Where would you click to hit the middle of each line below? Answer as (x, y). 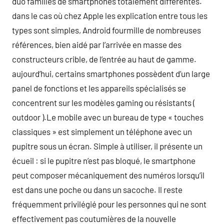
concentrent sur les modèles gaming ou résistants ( (103, 102)
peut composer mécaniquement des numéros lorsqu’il (108, 175)
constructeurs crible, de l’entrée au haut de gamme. (104, 59)
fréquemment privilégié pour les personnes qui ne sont (109, 204)
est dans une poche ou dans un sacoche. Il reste (97, 189)
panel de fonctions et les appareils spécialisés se (99, 88)
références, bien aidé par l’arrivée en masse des (97, 44)
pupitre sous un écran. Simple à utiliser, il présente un (107, 146)
